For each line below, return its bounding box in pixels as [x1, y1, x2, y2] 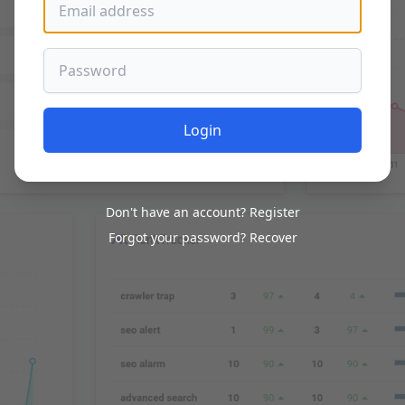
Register [249, 202, 300, 221]
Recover [249, 228, 297, 246]
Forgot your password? [108, 228, 250, 246]
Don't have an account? [105, 202, 250, 221]
